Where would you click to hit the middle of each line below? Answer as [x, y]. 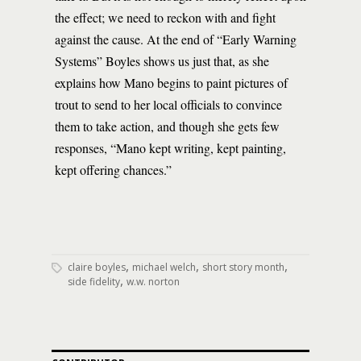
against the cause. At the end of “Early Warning [176, 39]
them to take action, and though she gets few [167, 126]
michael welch [164, 267]
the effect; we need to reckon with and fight [165, 17]
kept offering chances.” [113, 170]
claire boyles [97, 267]
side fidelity [94, 282]
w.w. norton [153, 282]
